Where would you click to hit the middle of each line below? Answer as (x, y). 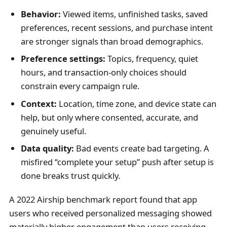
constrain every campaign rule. (80, 86)
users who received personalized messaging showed (110, 213)
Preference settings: (63, 59)
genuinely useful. (53, 131)
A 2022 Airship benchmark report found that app (103, 199)
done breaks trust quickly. (70, 176)
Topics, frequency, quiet (152, 59)
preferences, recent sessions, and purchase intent (117, 27)
